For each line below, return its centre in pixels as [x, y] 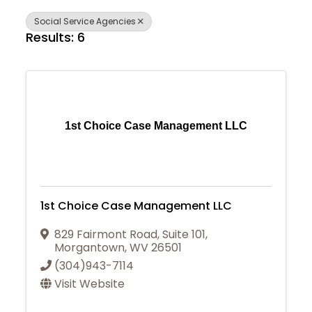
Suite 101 [184, 234]
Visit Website [90, 283]
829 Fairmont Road [106, 234]
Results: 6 [56, 37]
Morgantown [90, 247]
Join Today [156, 296]
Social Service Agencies [85, 21]
